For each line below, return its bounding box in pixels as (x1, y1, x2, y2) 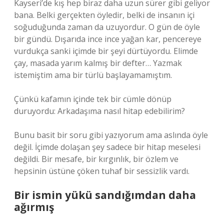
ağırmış (14, 200, 54, 214)
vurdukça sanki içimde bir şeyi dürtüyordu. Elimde (14, 45, 198, 56)
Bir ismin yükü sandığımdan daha (14, 188, 196, 202)
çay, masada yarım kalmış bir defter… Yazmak (14, 57, 182, 68)
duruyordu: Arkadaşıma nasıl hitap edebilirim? (14, 105, 185, 116)
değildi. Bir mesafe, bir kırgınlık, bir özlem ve (14, 153, 178, 164)
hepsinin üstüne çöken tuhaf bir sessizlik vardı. (14, 165, 189, 176)
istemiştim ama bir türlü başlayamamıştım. (14, 69, 172, 80)
